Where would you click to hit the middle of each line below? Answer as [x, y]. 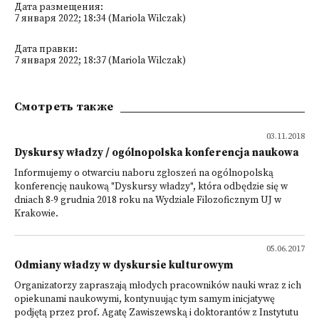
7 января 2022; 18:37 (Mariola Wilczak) [100, 61]
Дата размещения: [59, 7]
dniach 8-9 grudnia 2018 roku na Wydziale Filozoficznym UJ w [148, 200]
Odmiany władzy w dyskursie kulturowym [124, 265]
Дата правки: [46, 49]
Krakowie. [36, 214]
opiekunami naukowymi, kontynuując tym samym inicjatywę [145, 299]
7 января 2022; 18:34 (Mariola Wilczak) [100, 19]
